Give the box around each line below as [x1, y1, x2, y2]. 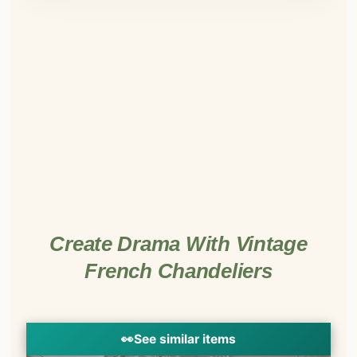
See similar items [134, 331, 236, 347]
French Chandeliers [84, 258, 273, 283]
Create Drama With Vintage [49, 231, 308, 256]
